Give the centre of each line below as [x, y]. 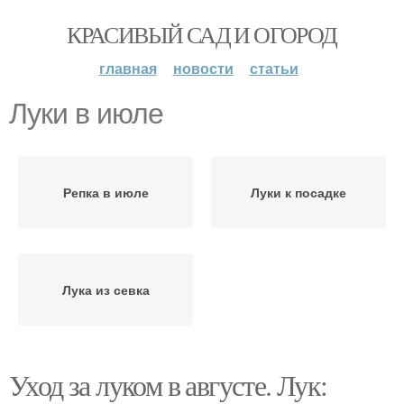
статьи [274, 68]
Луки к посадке [298, 192]
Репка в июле [106, 192]
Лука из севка [106, 289]
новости [203, 68]
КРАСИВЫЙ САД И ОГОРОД [202, 34]
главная [128, 68]
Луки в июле [86, 114]
